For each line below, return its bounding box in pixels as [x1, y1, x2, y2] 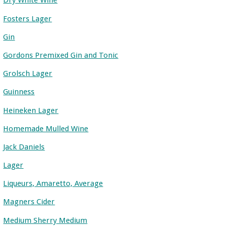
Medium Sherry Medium [3, 215, 88, 225]
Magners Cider [3, 197, 55, 207]
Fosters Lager [3, 14, 52, 23]
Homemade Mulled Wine [3, 124, 89, 133]
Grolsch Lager [3, 69, 53, 79]
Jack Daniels [3, 142, 45, 152]
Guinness [3, 87, 35, 97]
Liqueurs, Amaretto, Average [3, 179, 103, 188]
